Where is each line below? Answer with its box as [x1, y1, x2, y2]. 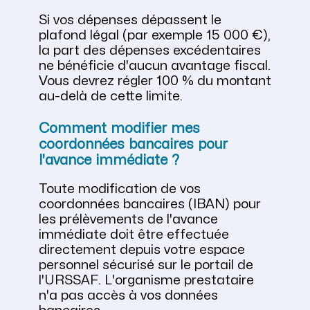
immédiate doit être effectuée [39, 228, 229, 241]
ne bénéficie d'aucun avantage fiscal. [39, 59, 271, 72]
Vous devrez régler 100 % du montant [39, 74, 271, 87]
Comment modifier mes [39, 121, 200, 135]
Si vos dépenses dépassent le [39, 13, 221, 26]
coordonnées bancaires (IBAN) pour [39, 197, 261, 210]
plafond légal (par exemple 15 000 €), [39, 28, 271, 42]
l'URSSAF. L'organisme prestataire [39, 273, 254, 286]
